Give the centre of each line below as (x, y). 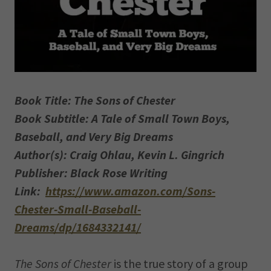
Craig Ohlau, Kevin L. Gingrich (147, 155)
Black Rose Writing (119, 173)
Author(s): (41, 155)
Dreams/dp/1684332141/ (78, 227)
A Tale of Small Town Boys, (161, 118)
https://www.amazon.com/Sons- (130, 191)
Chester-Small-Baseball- (78, 209)
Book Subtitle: (52, 118)
